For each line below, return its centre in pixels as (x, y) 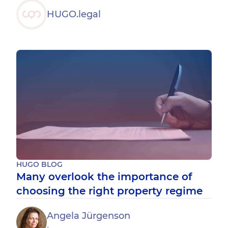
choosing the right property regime (109, 191)
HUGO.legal (74, 14)
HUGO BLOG (39, 164)
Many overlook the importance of (104, 177)
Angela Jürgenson (89, 216)
